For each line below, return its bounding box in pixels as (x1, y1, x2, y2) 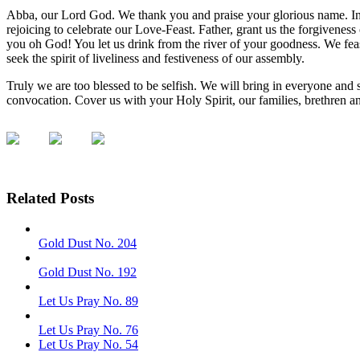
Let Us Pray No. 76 (39, 323, 138, 337)
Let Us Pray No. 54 (39, 337, 138, 352)
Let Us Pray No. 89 (39, 294, 138, 309)
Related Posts (6, 189, 94, 207)
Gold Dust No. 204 (39, 236, 137, 251)
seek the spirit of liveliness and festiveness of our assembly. (6, 51, 305, 65)
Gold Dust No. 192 (39, 265, 137, 280)
